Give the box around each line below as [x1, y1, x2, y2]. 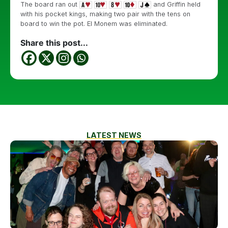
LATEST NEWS [87, 131, 141, 139]
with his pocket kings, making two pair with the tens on [20, 10, 190, 18]
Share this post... [20, 38, 88, 48]
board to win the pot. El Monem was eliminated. [20, 20, 167, 27]
